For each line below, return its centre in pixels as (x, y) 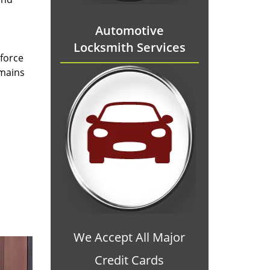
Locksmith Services (129, 47)
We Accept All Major (130, 237)
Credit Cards (130, 260)
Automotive (129, 30)
